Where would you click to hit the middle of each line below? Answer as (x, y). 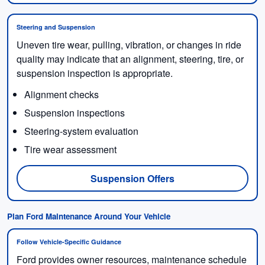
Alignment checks (61, 94)
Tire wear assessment (70, 149)
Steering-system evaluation (81, 131)
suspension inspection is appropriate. (95, 73)
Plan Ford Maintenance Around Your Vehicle (89, 216)
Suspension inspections (74, 112)
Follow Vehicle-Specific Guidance (69, 241)
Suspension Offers (132, 178)
